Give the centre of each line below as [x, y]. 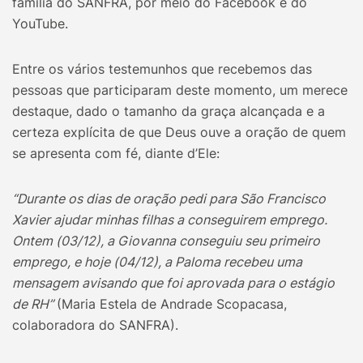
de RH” [34, 304]
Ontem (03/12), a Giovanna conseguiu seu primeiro [166, 241]
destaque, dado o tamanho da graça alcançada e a [169, 111]
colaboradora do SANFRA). [95, 325]
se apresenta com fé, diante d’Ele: [116, 154]
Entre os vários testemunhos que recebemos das [162, 69]
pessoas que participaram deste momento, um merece [180, 90]
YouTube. [40, 24]
